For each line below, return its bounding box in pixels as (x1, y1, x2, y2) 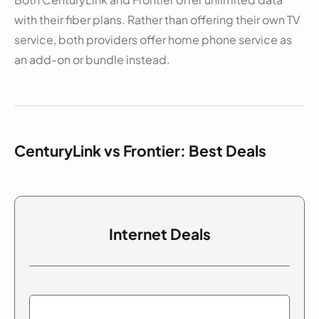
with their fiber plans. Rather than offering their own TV (14, 11, 300, 27)
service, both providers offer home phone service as (14, 31, 292, 47)
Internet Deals (108, 224, 211, 244)
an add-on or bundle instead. (14, 51, 170, 67)
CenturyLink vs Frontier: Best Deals (14, 140, 266, 160)
